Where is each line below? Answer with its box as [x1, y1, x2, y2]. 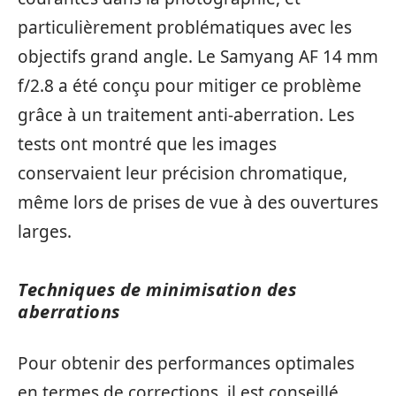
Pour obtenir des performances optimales [18, 352, 354, 376]
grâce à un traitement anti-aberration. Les [18, 103, 354, 126]
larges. [18, 219, 72, 243]
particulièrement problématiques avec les [18, 15, 352, 39]
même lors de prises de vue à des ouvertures [18, 190, 378, 214]
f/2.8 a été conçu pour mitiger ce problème [18, 73, 362, 97]
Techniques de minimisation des [18, 277, 296, 301]
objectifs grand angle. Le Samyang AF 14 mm [18, 44, 378, 68]
